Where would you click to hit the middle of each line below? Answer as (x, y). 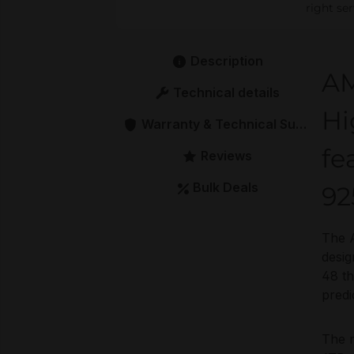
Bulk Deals (226, 187)
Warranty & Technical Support (218, 124)
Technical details (226, 92)
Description (226, 60)
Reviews (226, 155)
